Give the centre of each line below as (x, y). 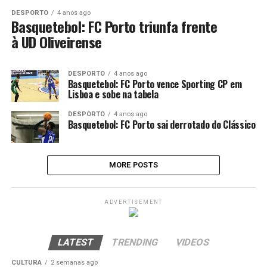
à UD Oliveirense (56, 42)
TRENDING (135, 242)
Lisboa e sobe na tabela (113, 94)
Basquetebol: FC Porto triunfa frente (114, 27)
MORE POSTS (133, 164)
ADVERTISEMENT (133, 202)
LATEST (76, 242)
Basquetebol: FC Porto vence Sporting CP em (155, 84)
